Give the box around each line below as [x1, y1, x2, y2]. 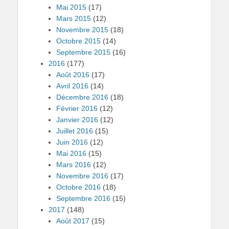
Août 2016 [56, 71, 89, 79]
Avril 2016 [56, 82, 88, 90]
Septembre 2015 [56, 48, 110, 56]
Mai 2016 [56, 149, 86, 157]
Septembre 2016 [56, 194, 110, 202]
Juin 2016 [56, 138, 88, 146]
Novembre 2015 [56, 26, 108, 34]
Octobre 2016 [56, 183, 101, 191]
